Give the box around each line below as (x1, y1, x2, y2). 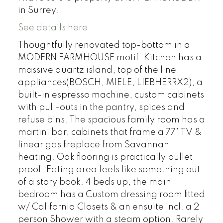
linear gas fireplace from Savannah (17, 140, 169, 149)
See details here (17, 23, 88, 32)
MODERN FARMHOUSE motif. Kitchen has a (17, 53, 202, 62)
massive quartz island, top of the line (17, 65, 176, 75)
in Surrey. (17, 5, 59, 15)
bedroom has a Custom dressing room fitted (17, 190, 205, 199)
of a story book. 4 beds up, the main (17, 177, 171, 187)
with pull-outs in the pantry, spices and (17, 103, 185, 112)
